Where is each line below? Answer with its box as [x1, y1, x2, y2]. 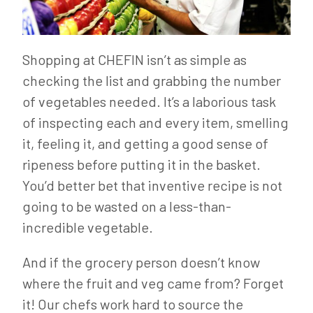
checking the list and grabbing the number [22, 72, 281, 89]
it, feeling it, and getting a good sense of [22, 135, 268, 152]
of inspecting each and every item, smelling [22, 114, 289, 131]
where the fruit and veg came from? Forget [22, 275, 284, 291]
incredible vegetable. [22, 219, 153, 235]
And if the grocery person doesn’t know [22, 254, 260, 270]
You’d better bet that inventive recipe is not [22, 177, 282, 194]
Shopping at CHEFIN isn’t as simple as [22, 51, 247, 68]
